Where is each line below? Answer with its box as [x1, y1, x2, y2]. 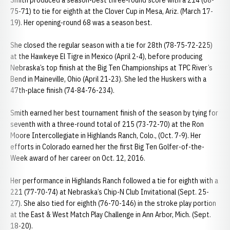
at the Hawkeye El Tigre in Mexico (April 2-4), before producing [10, 52, 202, 61]
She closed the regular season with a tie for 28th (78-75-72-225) [10, 41, 213, 50]
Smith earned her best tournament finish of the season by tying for [10, 108, 218, 118]
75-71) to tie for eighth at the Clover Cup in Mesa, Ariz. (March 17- [10, 7, 213, 16]
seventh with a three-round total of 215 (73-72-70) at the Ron [10, 120, 204, 129]
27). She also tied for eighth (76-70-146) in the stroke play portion [10, 199, 216, 208]
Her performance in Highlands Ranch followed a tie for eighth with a [10, 176, 218, 185]
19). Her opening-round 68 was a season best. [10, 18, 152, 27]
